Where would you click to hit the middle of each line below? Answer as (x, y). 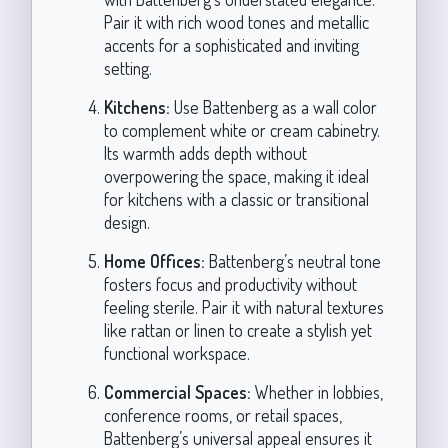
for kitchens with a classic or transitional (236, 198)
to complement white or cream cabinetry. (241, 129)
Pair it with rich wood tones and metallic (236, 21)
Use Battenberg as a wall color (273, 106)
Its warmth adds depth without (205, 152)
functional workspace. (176, 352)
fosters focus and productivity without (230, 283)
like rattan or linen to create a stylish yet (237, 329)
